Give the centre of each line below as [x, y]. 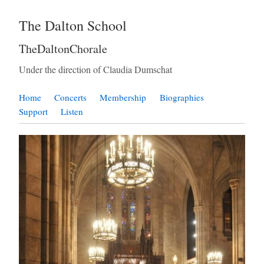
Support [33, 112]
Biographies [181, 98]
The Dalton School [73, 25]
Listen [72, 112]
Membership [123, 98]
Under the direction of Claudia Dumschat [95, 69]
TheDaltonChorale [63, 48]
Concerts [71, 98]
